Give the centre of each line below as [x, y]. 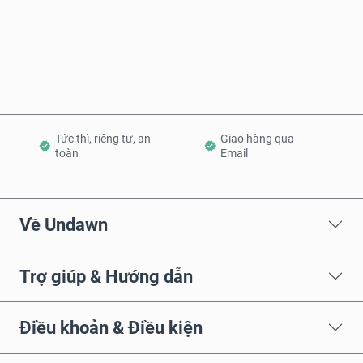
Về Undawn [64, 224]
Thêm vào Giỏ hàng [191, 67]
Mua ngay [192, 14]
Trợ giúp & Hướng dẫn [106, 276]
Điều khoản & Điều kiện [111, 328]
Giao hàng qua [258, 139]
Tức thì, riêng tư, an [103, 139]
